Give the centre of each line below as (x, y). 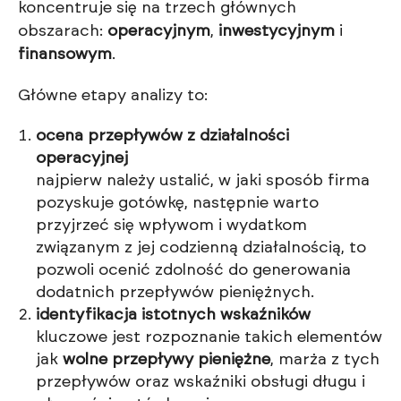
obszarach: (63, 32)
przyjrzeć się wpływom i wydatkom (171, 226)
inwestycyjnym (277, 32)
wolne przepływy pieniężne (166, 360)
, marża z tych (325, 360)
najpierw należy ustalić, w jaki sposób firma (203, 181)
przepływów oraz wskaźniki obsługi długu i (200, 383)
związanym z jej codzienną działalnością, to (201, 248)
